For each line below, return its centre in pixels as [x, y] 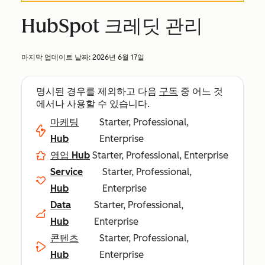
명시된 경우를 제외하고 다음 [98, 91]
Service [67, 172]
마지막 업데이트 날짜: [57, 57]
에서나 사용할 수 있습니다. [93, 104]
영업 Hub [70, 155]
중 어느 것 [201, 91]
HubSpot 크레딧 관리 [112, 26]
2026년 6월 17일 [118, 57]
